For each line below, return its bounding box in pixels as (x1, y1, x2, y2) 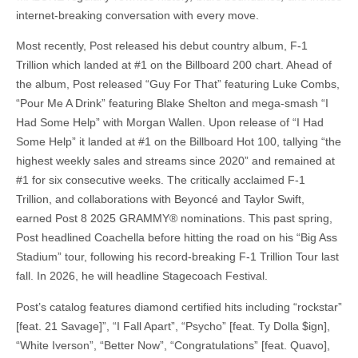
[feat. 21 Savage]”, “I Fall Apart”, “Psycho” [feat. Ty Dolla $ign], (16, 319, 330, 332)
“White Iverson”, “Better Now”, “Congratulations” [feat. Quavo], (16, 338, 330, 352)
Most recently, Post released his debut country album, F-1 (16, 39, 308, 53)
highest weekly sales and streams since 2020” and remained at (16, 154, 335, 168)
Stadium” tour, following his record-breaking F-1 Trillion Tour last (16, 250, 339, 264)
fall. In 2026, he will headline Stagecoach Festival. (16, 269, 268, 283)
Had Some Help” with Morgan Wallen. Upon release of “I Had (16, 116, 324, 129)
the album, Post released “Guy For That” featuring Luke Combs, (16, 78, 340, 91)
